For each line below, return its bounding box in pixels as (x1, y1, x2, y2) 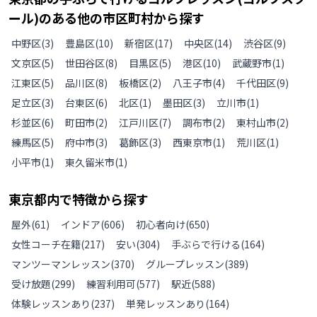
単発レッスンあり (126, 296, 205, 311)
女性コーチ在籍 (11, 237, 81, 251)
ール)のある (8, 8, 77, 27)
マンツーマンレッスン (11, 257, 110, 271)
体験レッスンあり (11, 296, 91, 311)
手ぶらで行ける (171, 237, 241, 251)
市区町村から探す (103, 8, 204, 27)
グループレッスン (146, 257, 224, 271)
